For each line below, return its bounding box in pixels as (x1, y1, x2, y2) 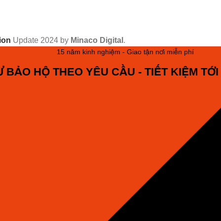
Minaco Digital (71, 36, 123, 44)
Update (11, 36, 38, 44)
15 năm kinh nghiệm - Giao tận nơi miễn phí (57, 47, 194, 56)
